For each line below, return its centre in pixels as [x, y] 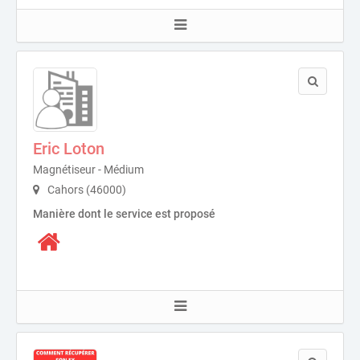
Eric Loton [69, 149]
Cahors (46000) [86, 190]
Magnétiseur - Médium [88, 170]
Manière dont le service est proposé [124, 214]
